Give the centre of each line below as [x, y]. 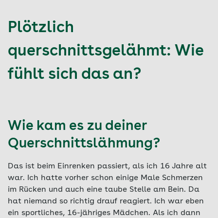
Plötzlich [41, 28]
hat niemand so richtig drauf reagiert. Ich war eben [106, 201]
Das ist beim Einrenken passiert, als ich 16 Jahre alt [107, 166]
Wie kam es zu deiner [77, 127]
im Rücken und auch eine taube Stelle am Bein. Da [104, 190]
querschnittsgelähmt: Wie [106, 52]
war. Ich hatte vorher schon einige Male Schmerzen [105, 178]
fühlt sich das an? [74, 75]
